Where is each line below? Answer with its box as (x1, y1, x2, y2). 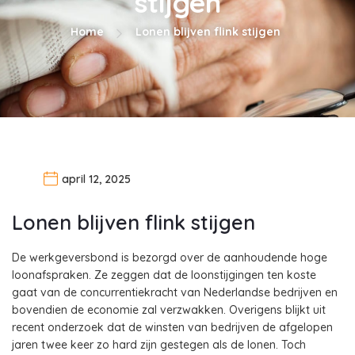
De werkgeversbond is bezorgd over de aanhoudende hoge (12, 250, 327, 265)
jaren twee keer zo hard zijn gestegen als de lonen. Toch (12, 337, 306, 352)
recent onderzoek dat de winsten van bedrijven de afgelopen (12, 319, 333, 334)
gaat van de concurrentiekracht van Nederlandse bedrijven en (12, 284, 338, 300)
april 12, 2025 (62, 172, 131, 186)
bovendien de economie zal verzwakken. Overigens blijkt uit (12, 302, 326, 317)
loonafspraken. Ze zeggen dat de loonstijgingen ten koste (12, 267, 316, 282)
